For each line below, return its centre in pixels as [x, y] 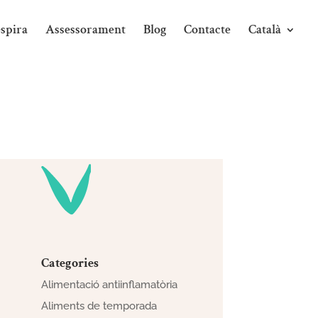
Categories [70, 263]
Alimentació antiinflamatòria [109, 285]
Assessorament [86, 29]
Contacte [207, 29]
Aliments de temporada [99, 306]
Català [265, 29]
